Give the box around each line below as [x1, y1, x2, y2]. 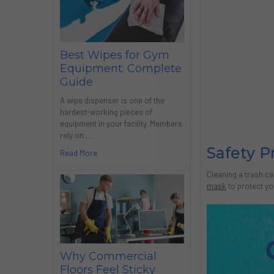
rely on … [59, 130, 92, 141]
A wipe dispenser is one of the [59, 95, 165, 106]
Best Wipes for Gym [59, 48, 169, 62]
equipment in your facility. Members [59, 119, 182, 129]
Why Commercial [59, 249, 157, 263]
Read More [59, 148, 97, 158]
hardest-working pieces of [59, 107, 152, 117]
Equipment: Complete [59, 62, 182, 76]
